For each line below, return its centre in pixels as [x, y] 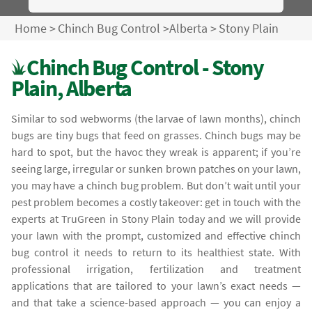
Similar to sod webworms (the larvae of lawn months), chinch [156, 118]
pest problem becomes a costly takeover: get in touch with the [156, 202]
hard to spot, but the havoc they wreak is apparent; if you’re [156, 151]
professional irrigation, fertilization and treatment [156, 268]
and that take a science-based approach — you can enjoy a [156, 302]
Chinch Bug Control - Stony [145, 67]
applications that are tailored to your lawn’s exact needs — [156, 285]
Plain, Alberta [72, 88]
